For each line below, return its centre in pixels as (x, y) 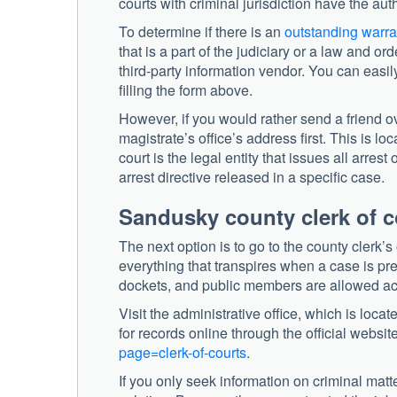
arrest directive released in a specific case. (252, 176)
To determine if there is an (202, 31)
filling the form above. (186, 90)
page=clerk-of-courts (183, 352)
